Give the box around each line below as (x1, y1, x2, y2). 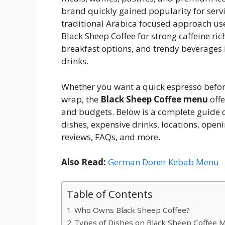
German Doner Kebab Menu (108, 156, 219, 168)
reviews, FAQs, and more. (61, 131, 160, 143)
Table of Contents (67, 186, 153, 201)
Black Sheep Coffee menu (100, 93, 208, 105)
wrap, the (61, 93, 100, 105)
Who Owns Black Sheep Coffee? (74, 204, 190, 215)
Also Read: (61, 156, 108, 168)
